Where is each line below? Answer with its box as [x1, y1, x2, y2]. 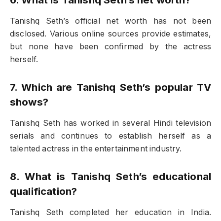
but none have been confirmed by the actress [10, 42, 211, 52]
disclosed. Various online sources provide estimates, [10, 29, 211, 39]
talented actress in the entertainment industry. [10, 144, 182, 154]
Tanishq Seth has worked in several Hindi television [10, 118, 211, 128]
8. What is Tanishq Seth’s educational [10, 170, 211, 183]
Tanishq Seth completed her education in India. [10, 208, 211, 218]
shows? [10, 95, 48, 108]
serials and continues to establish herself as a [10, 131, 211, 141]
